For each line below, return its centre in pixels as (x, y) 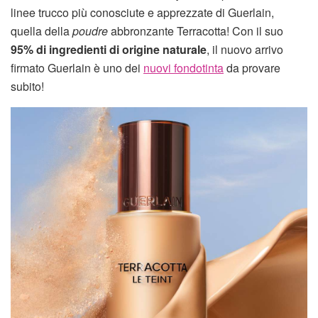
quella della (42, 31)
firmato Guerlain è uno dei (77, 67)
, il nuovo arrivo (245, 49)
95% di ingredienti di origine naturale (109, 49)
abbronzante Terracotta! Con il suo (196, 31)
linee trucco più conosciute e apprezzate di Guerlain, (142, 12)
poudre (90, 31)
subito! (27, 86)
